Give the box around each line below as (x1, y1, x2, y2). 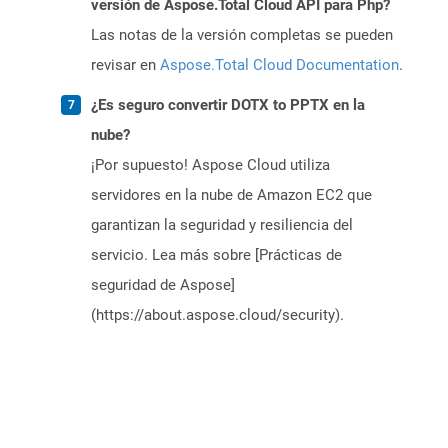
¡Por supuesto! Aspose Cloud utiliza (91, 156, 330, 175)
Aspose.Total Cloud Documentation (160, 56, 399, 75)
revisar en (91, 56, 160, 75)
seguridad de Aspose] (91, 276, 235, 295)
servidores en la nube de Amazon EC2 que (91, 186, 372, 205)
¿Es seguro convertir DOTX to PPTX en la (91, 96, 365, 115)
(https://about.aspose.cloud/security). (91, 306, 344, 325)
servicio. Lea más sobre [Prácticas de (91, 246, 342, 265)
